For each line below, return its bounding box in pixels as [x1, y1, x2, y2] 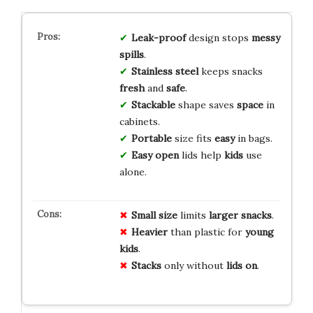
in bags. [234, 132, 272, 145]
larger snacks [208, 209, 272, 222]
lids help [178, 149, 224, 162]
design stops [185, 31, 252, 45]
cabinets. [119, 115, 160, 129]
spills [119, 48, 144, 61]
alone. [119, 166, 147, 179]
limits [177, 209, 209, 222]
